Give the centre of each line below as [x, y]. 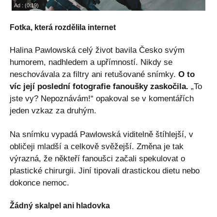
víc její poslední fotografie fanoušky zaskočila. [99, 86]
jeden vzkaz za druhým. [53, 110]
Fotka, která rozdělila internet [63, 27]
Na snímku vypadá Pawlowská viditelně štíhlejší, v [101, 134]
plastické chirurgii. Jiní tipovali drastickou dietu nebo [105, 170]
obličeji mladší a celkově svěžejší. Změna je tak [97, 146]
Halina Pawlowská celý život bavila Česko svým [97, 50]
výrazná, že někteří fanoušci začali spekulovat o [97, 158]
